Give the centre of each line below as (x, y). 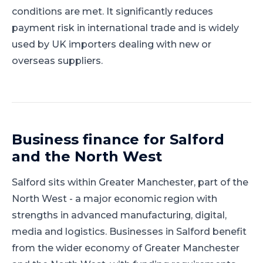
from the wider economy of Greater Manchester (126, 248)
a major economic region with (146, 199)
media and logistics (58, 232)
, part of (213, 182)
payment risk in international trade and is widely (125, 28)
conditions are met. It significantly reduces (112, 11)
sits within (72, 182)
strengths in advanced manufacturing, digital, (119, 215)
